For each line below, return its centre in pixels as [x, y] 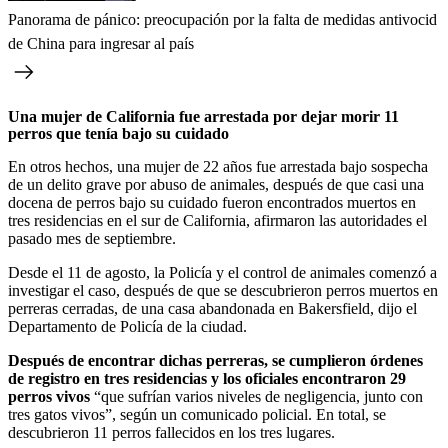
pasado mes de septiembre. [92, 238]
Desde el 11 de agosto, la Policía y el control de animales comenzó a [222, 272]
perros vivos [51, 396]
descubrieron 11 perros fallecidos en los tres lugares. [171, 432]
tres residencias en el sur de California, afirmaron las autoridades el [217, 220]
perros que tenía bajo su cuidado [118, 133]
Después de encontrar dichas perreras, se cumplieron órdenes [215, 360]
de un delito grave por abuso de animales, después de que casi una [216, 184]
